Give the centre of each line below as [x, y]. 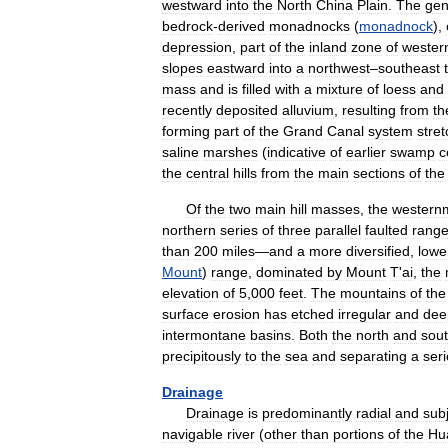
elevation [190, 293]
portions [358, 434]
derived [241, 26]
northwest [339, 68]
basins [270, 335]
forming [186, 131]
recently [187, 110]
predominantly [307, 413]
